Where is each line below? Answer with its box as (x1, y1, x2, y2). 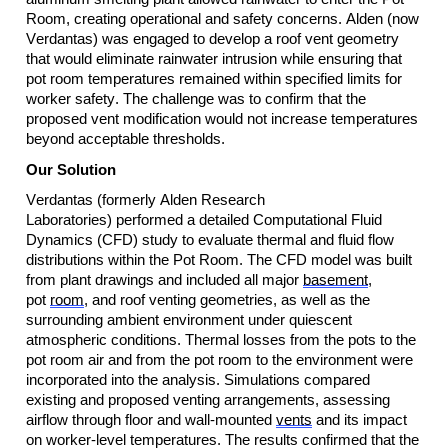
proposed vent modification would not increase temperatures (26, 111, 418, 128)
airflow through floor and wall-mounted (26, 412, 276, 429)
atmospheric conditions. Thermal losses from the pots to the (26, 332, 416, 349)
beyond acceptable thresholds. (26, 131, 225, 148)
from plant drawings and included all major (26, 272, 303, 289)
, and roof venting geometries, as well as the (84, 292, 370, 309)
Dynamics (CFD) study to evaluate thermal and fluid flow (26, 232, 394, 249)
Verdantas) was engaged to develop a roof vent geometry (26, 31, 399, 48)
